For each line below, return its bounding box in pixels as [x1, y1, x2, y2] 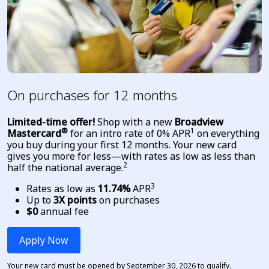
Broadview [175, 115, 223, 128]
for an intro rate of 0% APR [68, 126, 190, 140]
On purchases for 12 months [7, 85, 177, 104]
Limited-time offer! [7, 115, 95, 128]
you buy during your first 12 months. [7, 138, 171, 151]
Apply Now [19, 233, 69, 247]
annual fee [40, 204, 91, 218]
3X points [51, 193, 99, 207]
